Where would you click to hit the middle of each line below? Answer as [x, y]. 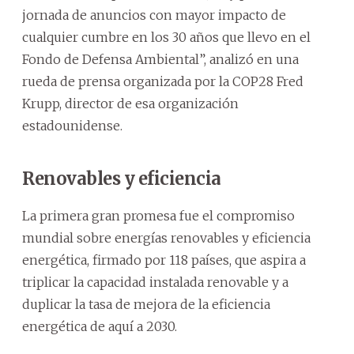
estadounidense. [72, 125]
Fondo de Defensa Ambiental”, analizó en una [160, 59]
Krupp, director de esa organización [130, 103]
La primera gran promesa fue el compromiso [158, 215]
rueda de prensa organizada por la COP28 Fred [163, 81]
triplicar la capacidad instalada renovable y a [155, 282]
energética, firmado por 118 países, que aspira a [164, 260]
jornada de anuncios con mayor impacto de [154, 15]
